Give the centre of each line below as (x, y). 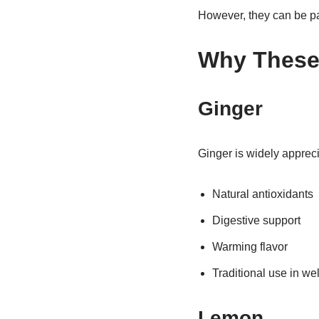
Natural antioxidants (262, 194)
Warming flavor (250, 247)
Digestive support (256, 220)
